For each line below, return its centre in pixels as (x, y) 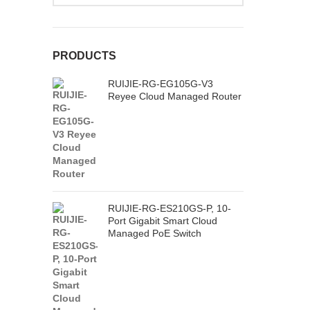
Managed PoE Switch (155, 233)
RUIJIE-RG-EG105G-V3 (161, 84)
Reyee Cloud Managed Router (175, 96)
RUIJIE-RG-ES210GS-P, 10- (170, 208)
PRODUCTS (84, 56)
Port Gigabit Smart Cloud (163, 221)
